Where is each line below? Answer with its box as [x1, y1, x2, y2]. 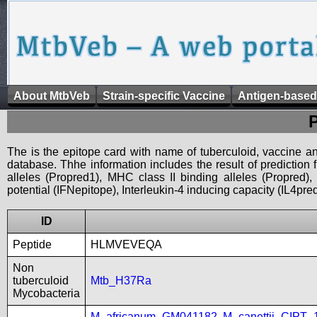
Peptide [13, 238, 52, 250]
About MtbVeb [13, 90, 90, 102]
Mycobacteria [13, 287, 80, 299]
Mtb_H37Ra [91, 275, 151, 287]
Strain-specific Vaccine [103, 90, 225, 102]
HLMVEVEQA [91, 238, 162, 250]
